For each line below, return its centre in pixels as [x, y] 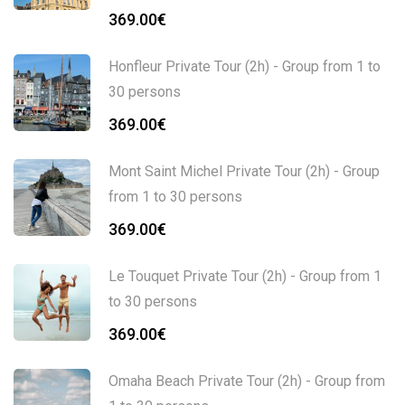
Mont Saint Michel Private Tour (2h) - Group [244, 172]
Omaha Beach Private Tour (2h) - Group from [247, 381]
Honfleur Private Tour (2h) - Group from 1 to [245, 67]
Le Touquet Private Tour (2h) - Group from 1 [245, 277]
